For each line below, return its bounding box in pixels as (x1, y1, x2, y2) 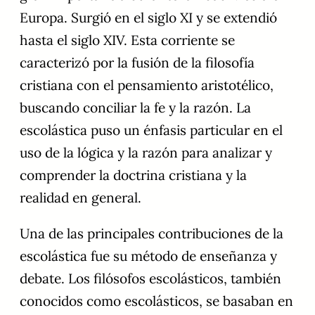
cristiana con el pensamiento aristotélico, (20, 77, 274, 94)
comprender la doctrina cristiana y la (20, 167, 247, 184)
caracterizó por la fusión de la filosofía (20, 54, 255, 72)
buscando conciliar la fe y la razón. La (20, 99, 251, 117)
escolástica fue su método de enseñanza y (20, 247, 277, 265)
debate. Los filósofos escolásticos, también (20, 270, 281, 288)
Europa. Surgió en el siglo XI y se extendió (20, 9, 277, 27)
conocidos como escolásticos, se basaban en (20, 292, 293, 310)
